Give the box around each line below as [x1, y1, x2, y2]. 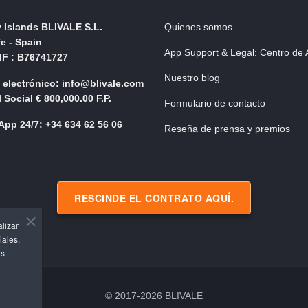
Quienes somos [164, 21, 232, 32]
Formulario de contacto [164, 98, 265, 109]
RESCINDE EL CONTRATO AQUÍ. [74, 191, 234, 205]
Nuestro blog [164, 72, 220, 83]
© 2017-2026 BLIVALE [105, 290, 203, 301]
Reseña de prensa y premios [164, 123, 290, 134]
